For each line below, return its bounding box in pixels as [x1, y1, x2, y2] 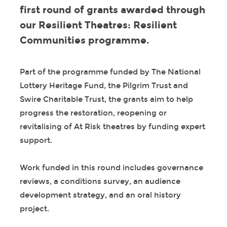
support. [19, 136, 52, 145]
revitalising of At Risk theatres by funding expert [19, 122, 205, 132]
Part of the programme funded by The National [19, 67, 201, 77]
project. [19, 204, 49, 214]
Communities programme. [19, 34, 149, 47]
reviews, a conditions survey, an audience [19, 177, 180, 186]
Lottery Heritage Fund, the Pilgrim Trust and [19, 81, 188, 91]
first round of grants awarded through [19, 4, 205, 16]
